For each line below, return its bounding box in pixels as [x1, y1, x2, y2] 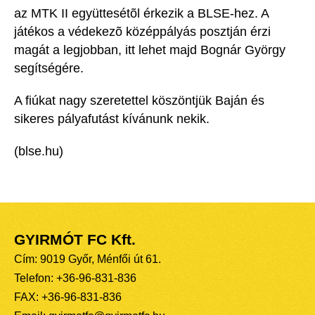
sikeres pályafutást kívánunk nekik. [14, 112, 210, 127]
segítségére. [14, 61, 84, 76]
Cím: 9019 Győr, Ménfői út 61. [14, 253, 161, 266]
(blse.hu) [14, 144, 63, 159]
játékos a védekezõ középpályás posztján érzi [14, 25, 271, 39]
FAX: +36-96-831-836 [14, 291, 122, 304]
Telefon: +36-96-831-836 [14, 272, 136, 285]
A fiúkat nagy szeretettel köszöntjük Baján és [14, 94, 264, 108]
